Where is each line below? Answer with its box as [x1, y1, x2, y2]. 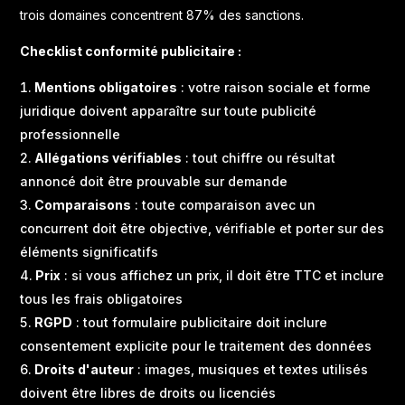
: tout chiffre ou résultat [182, 150, 336, 166]
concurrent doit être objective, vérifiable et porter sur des [20, 221, 385, 237]
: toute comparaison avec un [131, 197, 316, 213]
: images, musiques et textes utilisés [134, 362, 369, 378]
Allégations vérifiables [34, 150, 183, 166]
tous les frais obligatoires [20, 291, 184, 307]
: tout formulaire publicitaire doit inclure [72, 315, 328, 331]
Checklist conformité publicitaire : [20, 43, 242, 60]
